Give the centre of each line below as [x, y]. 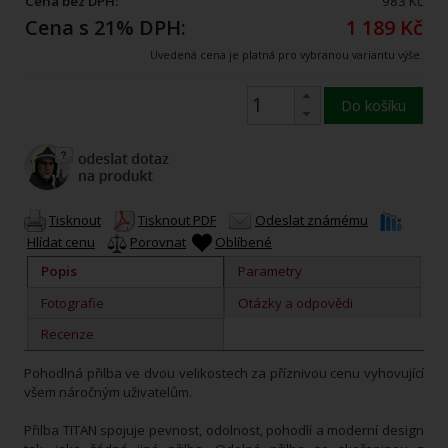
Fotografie [72, 302]
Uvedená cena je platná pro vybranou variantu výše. [286, 54]
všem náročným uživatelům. [109, 391]
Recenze [67, 333]
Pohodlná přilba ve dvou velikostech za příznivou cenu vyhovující [224, 372]
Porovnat [158, 241]
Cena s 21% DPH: [105, 27]
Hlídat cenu [61, 241]
